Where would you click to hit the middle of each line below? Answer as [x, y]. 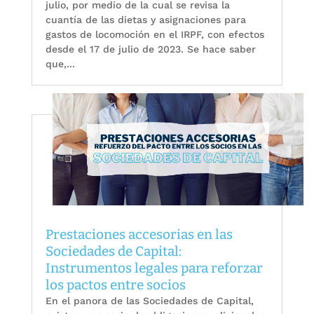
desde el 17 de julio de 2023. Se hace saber [150, 49]
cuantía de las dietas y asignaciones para [145, 20]
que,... [60, 64]
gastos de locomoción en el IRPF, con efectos [155, 35]
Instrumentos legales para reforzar [154, 268]
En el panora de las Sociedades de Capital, [149, 300]
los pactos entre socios [115, 285]
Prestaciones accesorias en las [139, 234]
